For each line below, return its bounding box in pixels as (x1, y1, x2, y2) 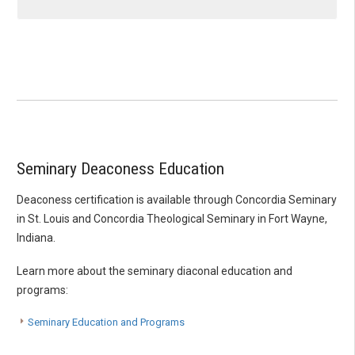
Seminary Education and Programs (28, 315, 185, 328)
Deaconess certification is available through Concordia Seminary (17, 193, 337, 206)
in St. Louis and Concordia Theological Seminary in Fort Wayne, (17, 212, 327, 225)
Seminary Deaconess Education (17, 159, 224, 179)
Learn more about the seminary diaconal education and (17, 264, 292, 277)
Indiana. (17, 231, 55, 244)
